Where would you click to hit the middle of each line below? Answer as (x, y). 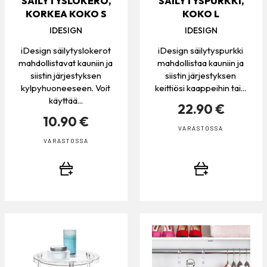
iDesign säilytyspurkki (201, 51)
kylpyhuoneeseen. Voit (66, 88)
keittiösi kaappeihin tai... (201, 88)
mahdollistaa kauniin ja (201, 63)
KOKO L (201, 14)
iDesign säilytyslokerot (66, 51)
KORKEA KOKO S (66, 14)
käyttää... (66, 101)
